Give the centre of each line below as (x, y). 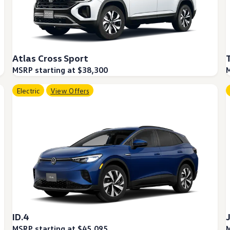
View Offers (72, 90)
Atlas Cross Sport (50, 58)
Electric (31, 90)
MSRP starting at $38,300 (60, 70)
